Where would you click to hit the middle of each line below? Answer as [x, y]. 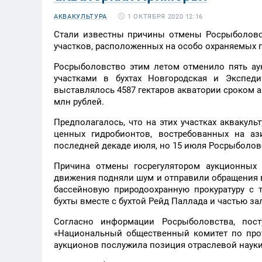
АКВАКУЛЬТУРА [80, 17]
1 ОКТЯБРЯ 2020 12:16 [165, 16]
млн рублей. [79, 102]
